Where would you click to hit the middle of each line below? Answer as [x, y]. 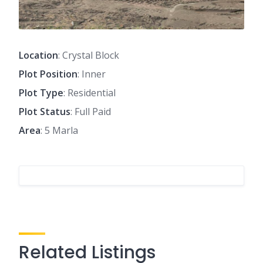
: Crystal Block [89, 55]
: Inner [92, 74]
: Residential [90, 93]
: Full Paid [91, 112]
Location [38, 55]
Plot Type [41, 93]
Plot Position [48, 74]
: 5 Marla [59, 131]
